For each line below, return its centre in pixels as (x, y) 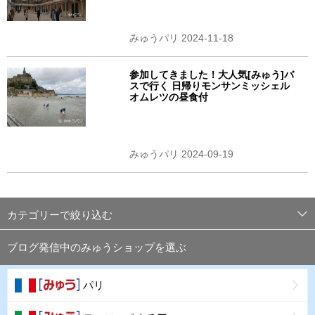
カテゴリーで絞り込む (60, 215)
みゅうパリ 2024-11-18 (181, 38)
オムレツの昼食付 (168, 97)
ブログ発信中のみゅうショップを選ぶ (97, 247)
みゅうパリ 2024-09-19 (181, 154)
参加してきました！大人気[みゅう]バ (211, 74)
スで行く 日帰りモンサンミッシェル (209, 85)
